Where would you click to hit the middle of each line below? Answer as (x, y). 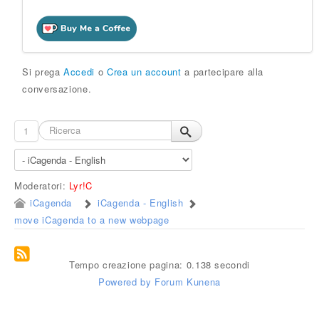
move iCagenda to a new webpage (92, 220)
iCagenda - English (141, 203)
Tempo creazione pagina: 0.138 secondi (159, 265)
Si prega (43, 72)
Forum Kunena (188, 282)
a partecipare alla (223, 72)
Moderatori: (42, 185)
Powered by (125, 282)
